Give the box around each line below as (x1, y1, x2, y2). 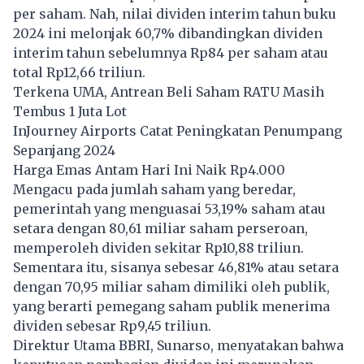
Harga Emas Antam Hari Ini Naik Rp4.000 (13, 161, 285, 178)
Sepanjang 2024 (13, 141, 115, 158)
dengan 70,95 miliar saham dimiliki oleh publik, (13, 278, 330, 295)
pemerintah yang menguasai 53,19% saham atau (13, 200, 326, 217)
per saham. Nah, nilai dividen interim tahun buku (13, 5, 336, 22)
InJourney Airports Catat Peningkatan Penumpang (13, 122, 342, 139)
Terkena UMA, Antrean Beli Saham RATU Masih (13, 83, 324, 100)
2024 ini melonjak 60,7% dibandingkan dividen (13, 24, 323, 41)
